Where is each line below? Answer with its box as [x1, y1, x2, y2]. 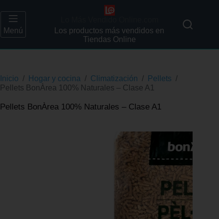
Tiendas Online [83, 35, 136, 44]
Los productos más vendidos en [54, 26, 165, 35]
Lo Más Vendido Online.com [60, 15, 158, 24]
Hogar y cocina [28, 74, 81, 83]
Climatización [90, 74, 138, 83]
